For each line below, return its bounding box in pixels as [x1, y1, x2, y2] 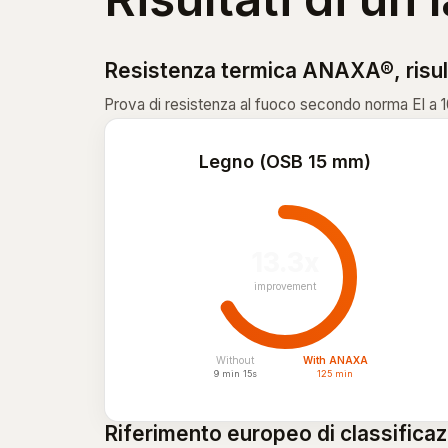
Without [216, 354, 256, 366]
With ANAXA [302, 354, 368, 366]
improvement [254, 280, 318, 292]
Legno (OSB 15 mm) [199, 151, 372, 172]
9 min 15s [213, 368, 257, 379]
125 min [317, 368, 354, 379]
